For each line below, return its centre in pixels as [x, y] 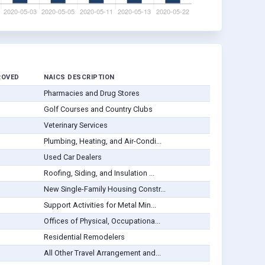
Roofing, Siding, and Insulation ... [99, 173]
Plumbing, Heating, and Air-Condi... [102, 141]
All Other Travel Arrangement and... [102, 253]
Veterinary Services [75, 125]
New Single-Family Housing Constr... [104, 189]
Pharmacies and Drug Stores [91, 93]
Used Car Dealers [72, 157]
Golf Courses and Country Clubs [98, 109]
